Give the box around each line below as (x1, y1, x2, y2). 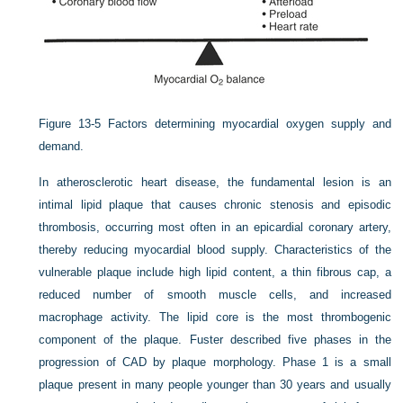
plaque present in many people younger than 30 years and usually (39, 378, 391, 391)
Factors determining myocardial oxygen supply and (108, 117, 391, 130)
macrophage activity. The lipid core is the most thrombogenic (39, 310, 391, 324)
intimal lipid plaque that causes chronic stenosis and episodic (39, 198, 391, 211)
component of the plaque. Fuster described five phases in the (39, 333, 391, 346)
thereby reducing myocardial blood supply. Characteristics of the (39, 243, 391, 256)
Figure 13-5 (39, 117, 102, 130)
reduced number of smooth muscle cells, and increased (39, 288, 391, 301)
